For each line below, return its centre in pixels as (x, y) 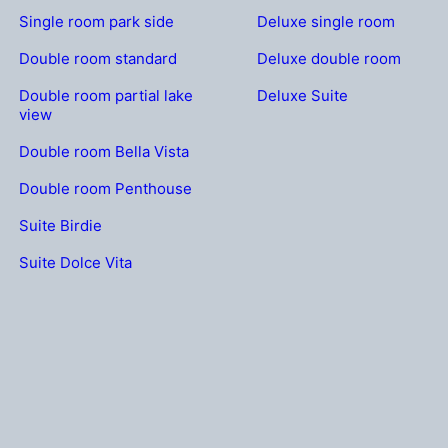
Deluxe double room (328, 58)
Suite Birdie (61, 225)
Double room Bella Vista (104, 151)
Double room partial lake (106, 95)
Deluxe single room (325, 21)
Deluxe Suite (302, 95)
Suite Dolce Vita (76, 262)
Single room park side (97, 21)
